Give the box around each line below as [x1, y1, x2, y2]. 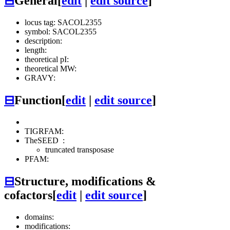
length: [25, 46, 47, 55]
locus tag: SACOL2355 [25, 18, 102, 27]
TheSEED [25, 136, 61, 145]
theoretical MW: [25, 64, 76, 73]
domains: [25, 212, 54, 221]
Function [14, 93, 62, 107]
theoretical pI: [25, 55, 69, 64]
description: [25, 36, 62, 46]
